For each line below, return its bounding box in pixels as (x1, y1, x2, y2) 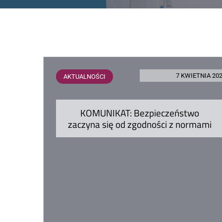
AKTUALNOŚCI (63, 72, 106, 80)
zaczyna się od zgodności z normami (68, 116, 212, 131)
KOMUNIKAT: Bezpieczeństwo (80, 105, 199, 120)
